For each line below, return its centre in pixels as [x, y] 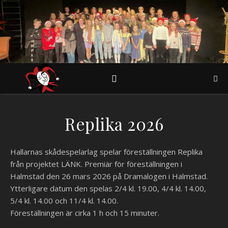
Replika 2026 [114, 124]
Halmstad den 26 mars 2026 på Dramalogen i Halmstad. [110, 176]
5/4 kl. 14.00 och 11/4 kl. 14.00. [64, 201]
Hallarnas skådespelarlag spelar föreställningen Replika [106, 152]
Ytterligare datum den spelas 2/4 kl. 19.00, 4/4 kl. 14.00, [108, 188]
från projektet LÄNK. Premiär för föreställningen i [96, 164]
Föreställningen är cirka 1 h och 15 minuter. [86, 213]
